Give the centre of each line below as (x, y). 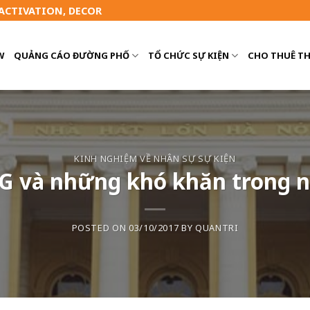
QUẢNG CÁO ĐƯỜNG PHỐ (72, 55)
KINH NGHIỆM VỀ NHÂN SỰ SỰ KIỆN (155, 158)
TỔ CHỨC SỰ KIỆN (189, 55)
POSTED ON (100, 228)
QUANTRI (217, 228)
